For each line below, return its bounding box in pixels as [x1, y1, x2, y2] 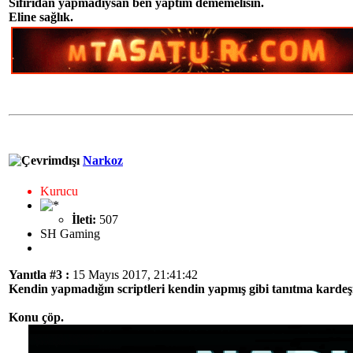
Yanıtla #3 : [9, 267, 69, 281]
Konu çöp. [9, 310, 64, 324]
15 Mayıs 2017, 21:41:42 [69, 267, 198, 281]
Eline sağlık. [9, 10, 73, 24]
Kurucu [40, 184, 78, 198]
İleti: [72, 212, 96, 226]
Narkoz [83, 153, 123, 167]
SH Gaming [40, 226, 100, 240]
